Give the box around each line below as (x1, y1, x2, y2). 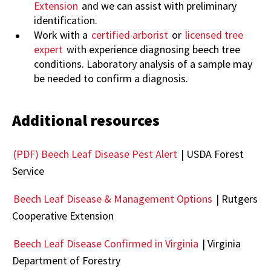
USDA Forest (186, 147, 244, 162)
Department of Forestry (12, 253, 120, 268)
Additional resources (12, 110, 160, 131)
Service (12, 164, 44, 178)
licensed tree (185, 28, 243, 42)
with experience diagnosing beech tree (64, 42, 240, 57)
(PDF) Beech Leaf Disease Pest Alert (13, 147, 177, 162)
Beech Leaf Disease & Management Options (13, 192, 212, 206)
